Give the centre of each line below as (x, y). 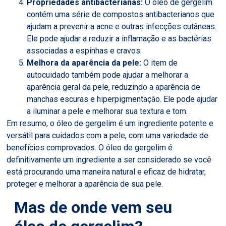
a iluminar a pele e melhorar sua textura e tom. (107, 111)
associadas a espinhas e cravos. (84, 51)
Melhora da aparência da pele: (84, 63)
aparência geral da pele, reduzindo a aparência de (114, 87)
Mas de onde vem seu (93, 207)
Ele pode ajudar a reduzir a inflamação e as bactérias (119, 39)
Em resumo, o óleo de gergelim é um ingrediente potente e (110, 124)
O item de (160, 63)
